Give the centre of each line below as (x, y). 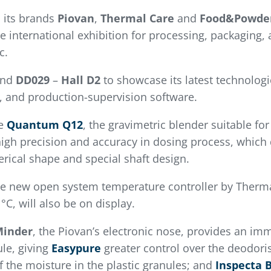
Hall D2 (80, 80)
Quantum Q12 (44, 125)
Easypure (76, 248)
